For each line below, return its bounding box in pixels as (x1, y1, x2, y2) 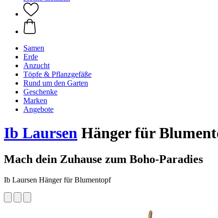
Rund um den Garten (23, 79, 88, 87)
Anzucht (23, 61, 50, 70)
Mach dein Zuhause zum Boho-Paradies (4, 152, 203, 165)
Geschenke (23, 88, 57, 96)
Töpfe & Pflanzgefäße (23, 70, 91, 78)
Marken (23, 96, 47, 105)
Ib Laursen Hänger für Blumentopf (4, 175, 111, 184)
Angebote (23, 105, 54, 113)
